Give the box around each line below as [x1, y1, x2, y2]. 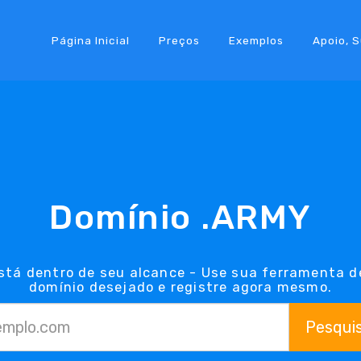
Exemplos [228, 33, 284, 47]
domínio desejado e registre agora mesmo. [28, 279, 332, 295]
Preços [158, 33, 200, 47]
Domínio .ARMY [49, 197, 312, 238]
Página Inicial [51, 33, 130, 47]
